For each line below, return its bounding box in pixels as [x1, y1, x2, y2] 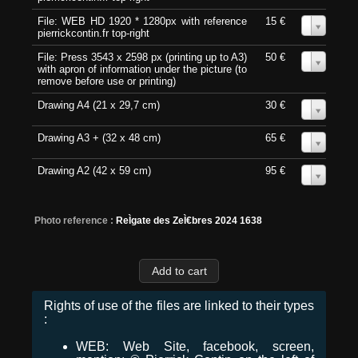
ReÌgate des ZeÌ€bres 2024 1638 [116, 215, 262, 227]
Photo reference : [32, 215, 116, 227]
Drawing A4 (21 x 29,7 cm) [38, 99, 160, 112]
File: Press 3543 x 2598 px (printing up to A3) [38, 51, 247, 64]
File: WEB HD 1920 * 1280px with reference [38, 15, 247, 28]
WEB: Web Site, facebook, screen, [76, 339, 314, 353]
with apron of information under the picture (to [38, 63, 247, 76]
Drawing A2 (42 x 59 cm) [38, 165, 151, 177]
